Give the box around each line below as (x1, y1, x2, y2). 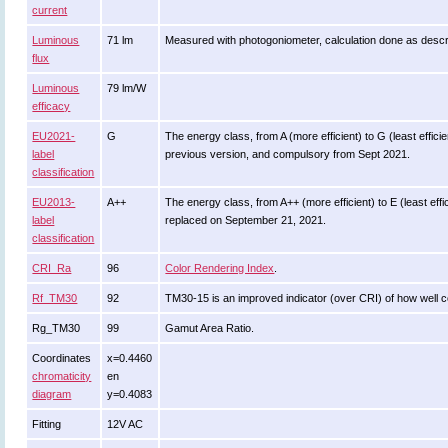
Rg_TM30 (32, 322, 81, 334)
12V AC (107, 418, 144, 430)
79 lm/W (107, 82, 147, 94)
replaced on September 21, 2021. (165, 214, 327, 226)
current (32, 4, 68, 16)
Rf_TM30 (32, 292, 78, 304)
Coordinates (32, 352, 92, 364)
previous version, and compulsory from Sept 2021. (165, 148, 411, 160)
